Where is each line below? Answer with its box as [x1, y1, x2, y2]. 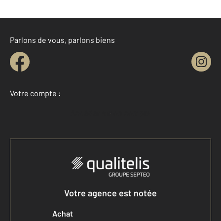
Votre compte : [10, 88, 61, 98]
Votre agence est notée [64, 187, 157, 198]
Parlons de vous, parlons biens [10, 35, 115, 44]
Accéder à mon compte [75, 108, 151, 117]
